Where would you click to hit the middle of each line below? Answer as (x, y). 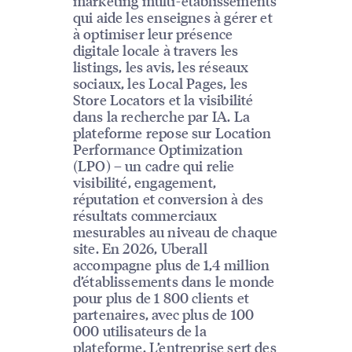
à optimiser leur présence (153, 34)
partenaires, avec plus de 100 (163, 314)
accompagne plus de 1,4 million (171, 265)
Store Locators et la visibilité (163, 100)
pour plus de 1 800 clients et (161, 298)
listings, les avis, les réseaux (161, 67)
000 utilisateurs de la (139, 331)
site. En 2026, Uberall (140, 248)
